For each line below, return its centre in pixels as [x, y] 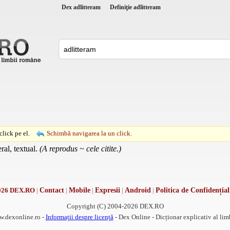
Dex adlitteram [81, 7]
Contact [52, 190]
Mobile [79, 190]
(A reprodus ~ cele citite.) [80, 148]
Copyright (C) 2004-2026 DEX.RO [115, 206]
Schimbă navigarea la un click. [89, 133]
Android [138, 190]
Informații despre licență [79, 217]
